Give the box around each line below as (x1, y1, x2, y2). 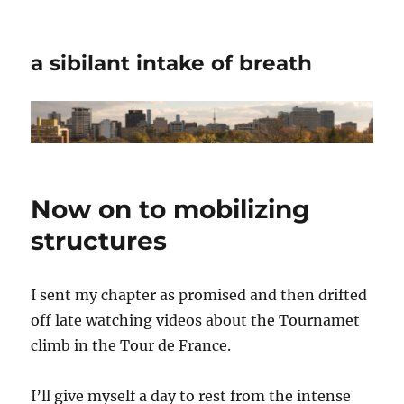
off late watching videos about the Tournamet (31, 311, 361, 330)
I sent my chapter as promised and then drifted (31, 286, 368, 305)
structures (31, 225, 168, 257)
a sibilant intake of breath (31, 50, 313, 76)
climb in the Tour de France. (31, 336, 232, 355)
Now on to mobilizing (31, 194, 311, 225)
